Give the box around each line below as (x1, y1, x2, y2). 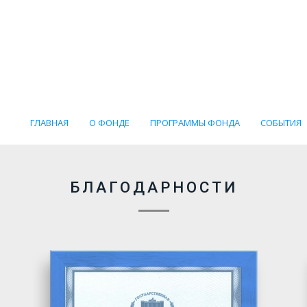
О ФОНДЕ (89, 116, 130, 129)
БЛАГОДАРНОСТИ (69, 178, 238, 196)
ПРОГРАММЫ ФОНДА (150, 116, 240, 129)
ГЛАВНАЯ (30, 116, 69, 129)
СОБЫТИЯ (260, 116, 302, 129)
